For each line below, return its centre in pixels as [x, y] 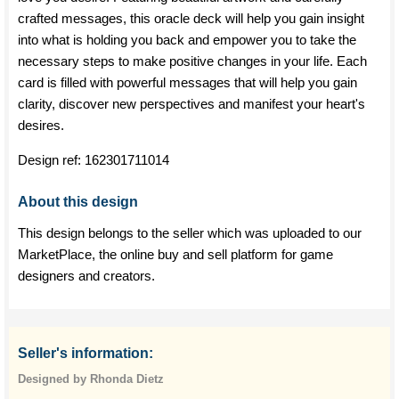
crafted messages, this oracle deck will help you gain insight [191, 18]
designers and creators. [86, 276]
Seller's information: [85, 353]
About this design [78, 202]
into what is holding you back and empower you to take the [187, 40]
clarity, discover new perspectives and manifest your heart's [191, 104]
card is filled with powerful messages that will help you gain [187, 82]
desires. [41, 125]
